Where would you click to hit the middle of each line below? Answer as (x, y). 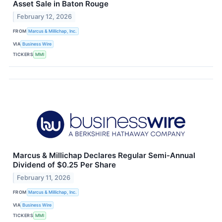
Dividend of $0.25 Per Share (64, 165)
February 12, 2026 (45, 16)
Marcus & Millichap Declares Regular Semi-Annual (104, 155)
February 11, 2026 (44, 177)
